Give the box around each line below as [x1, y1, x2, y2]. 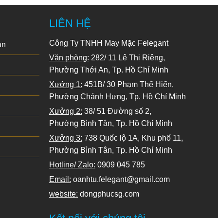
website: [49, 189, 78, 198]
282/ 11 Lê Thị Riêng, [89, 53, 165, 62]
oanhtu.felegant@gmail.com [71, 175, 170, 183]
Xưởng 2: [49, 107, 82, 115]
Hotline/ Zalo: [49, 160, 95, 169]
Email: [49, 175, 71, 183]
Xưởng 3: [49, 133, 82, 142]
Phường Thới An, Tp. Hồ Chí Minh [49, 65, 168, 74]
